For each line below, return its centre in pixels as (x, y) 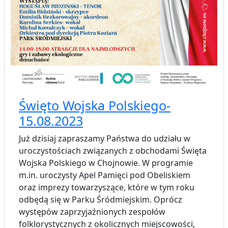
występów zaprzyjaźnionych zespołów (92, 212)
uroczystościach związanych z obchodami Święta (113, 151)
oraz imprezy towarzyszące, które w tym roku (107, 188)
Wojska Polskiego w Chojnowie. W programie (106, 163)
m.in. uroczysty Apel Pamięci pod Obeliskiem (105, 175)
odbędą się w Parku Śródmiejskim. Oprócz (101, 200)
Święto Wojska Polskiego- (95, 106)
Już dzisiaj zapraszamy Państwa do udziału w (105, 139)
